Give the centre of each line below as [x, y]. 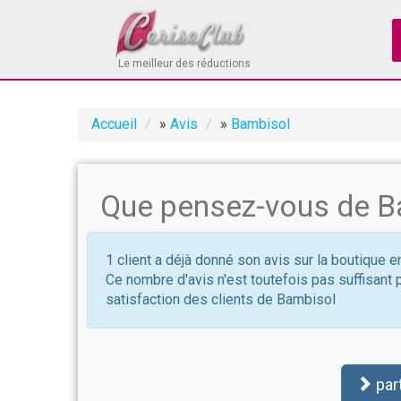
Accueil [114, 124]
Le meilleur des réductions [184, 64]
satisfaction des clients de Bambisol [221, 299]
